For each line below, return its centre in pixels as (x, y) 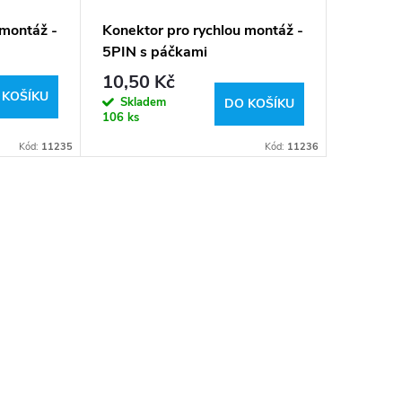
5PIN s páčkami (155, 52)
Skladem (143, 103)
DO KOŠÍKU (259, 104)
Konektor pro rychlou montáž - (203, 30)
